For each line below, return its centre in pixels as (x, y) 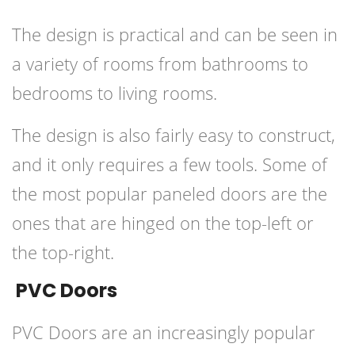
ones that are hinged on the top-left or (163, 223)
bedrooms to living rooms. (115, 93)
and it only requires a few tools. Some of (170, 164)
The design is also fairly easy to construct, (174, 135)
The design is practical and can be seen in (175, 34)
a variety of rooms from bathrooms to (160, 64)
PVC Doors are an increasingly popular (164, 332)
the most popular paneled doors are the (170, 194)
